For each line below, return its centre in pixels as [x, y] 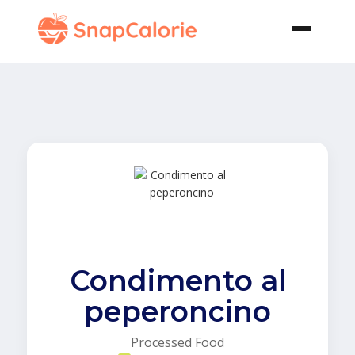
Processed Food [177, 342]
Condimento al [177, 281]
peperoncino [177, 311]
